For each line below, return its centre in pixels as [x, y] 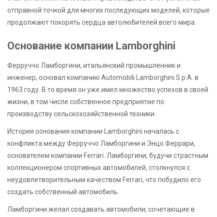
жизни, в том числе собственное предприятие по [86, 101]
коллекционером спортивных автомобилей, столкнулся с [99, 167]
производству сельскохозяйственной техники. [82, 114]
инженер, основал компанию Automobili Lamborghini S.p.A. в [103, 77]
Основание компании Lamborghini [91, 46]
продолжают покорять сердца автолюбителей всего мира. [102, 22]
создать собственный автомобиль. [63, 192]
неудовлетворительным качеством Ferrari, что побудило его [104, 179]
